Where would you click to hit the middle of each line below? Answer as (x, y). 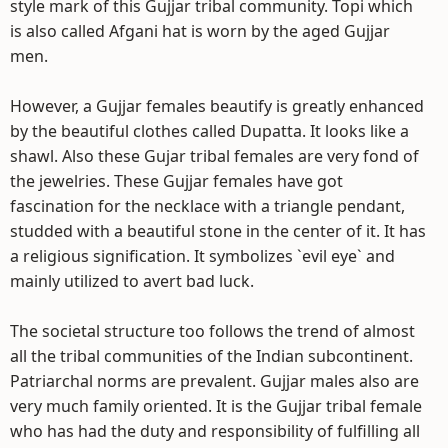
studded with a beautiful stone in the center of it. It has (218, 231)
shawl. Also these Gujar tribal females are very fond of (214, 156)
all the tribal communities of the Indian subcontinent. (211, 356)
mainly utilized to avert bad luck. (132, 281)
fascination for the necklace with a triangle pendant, (207, 206)
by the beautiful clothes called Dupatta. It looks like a (209, 131)
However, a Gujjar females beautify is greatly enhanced (217, 106)
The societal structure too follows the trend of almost (212, 331)
